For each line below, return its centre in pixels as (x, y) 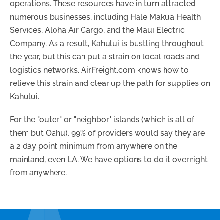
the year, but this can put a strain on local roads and (105, 56)
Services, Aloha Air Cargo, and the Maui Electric (97, 30)
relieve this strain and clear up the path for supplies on (110, 83)
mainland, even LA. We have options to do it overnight (109, 159)
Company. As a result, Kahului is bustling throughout (107, 43)
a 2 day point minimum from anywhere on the (94, 146)
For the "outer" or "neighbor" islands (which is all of (102, 119)
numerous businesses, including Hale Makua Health (105, 17)
